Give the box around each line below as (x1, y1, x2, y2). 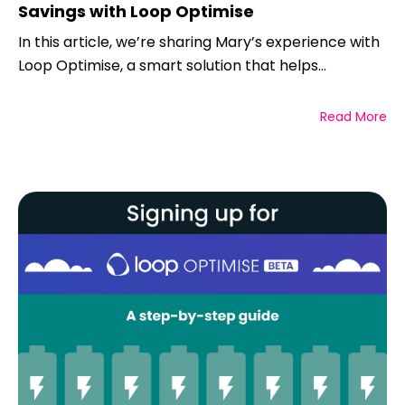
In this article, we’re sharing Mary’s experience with (18, 32, 380, 53)
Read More (320, 108, 387, 127)
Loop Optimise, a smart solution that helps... (18, 55, 326, 77)
